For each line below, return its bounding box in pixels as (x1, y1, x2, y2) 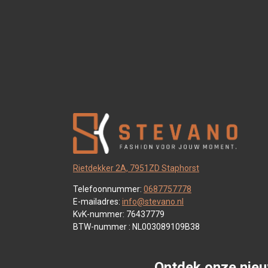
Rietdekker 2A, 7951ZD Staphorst (73, 163, 199, 173)
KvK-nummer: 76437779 (73, 209, 165, 220)
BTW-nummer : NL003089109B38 (73, 222, 200, 232)
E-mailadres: (73, 197, 122, 207)
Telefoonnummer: (73, 184, 144, 194)
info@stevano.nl (122, 197, 184, 207)
